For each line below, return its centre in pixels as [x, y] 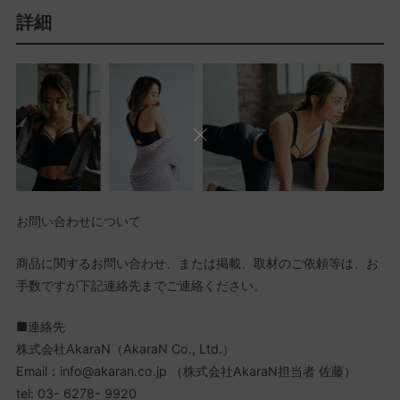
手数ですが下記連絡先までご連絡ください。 [141, 285]
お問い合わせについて [78, 221]
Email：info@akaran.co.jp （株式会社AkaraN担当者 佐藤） [186, 371]
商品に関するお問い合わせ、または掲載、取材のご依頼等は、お [197, 262]
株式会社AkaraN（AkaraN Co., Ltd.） [125, 349]
